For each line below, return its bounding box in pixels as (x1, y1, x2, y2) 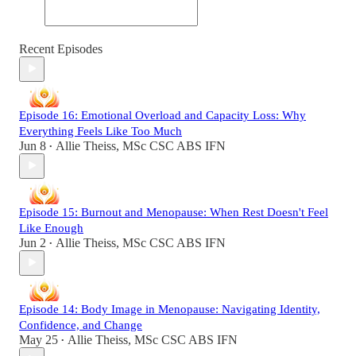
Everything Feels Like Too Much (19, 124, 182, 137)
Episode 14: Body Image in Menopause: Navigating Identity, (19, 302, 320, 315)
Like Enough (19, 221, 83, 234)
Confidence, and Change (19, 318, 142, 331)
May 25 (19, 332, 58, 346)
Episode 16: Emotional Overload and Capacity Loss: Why (19, 108, 306, 122)
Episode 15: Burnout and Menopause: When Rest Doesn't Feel (19, 205, 328, 219)
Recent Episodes (19, 41, 103, 56)
